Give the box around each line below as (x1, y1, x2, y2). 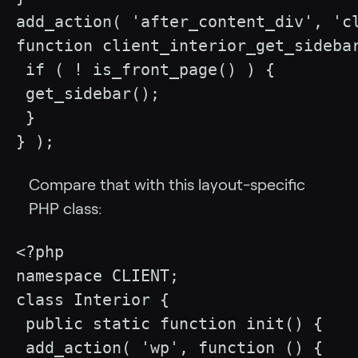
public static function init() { (16, 314, 323, 334)
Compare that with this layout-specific (29, 176, 305, 194)
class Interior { (16, 290, 169, 310)
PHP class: (29, 200, 101, 218)
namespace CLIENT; (16, 266, 179, 286)
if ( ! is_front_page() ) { (16, 60, 275, 80)
